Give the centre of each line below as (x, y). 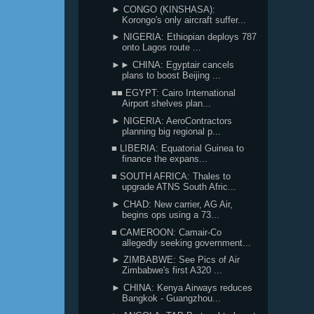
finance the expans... (165, 159)
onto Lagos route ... (162, 48)
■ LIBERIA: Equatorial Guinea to (178, 149)
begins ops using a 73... (171, 214)
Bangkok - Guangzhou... (172, 298)
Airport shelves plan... (167, 103)
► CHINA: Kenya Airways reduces (182, 288)
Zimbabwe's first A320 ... (172, 271)
